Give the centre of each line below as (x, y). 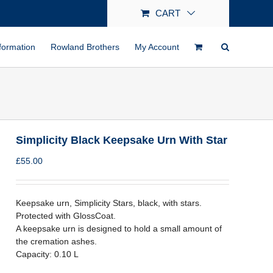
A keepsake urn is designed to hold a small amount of (119, 229)
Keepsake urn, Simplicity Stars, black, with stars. (109, 203)
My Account (157, 47)
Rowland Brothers (85, 47)
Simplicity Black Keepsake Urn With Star (122, 140)
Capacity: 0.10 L (47, 254)
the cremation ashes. (56, 241)
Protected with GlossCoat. (66, 216)
